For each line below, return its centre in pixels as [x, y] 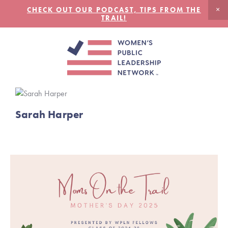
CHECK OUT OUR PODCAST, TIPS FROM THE [114, 10]
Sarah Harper [49, 115]
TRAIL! [114, 18]
